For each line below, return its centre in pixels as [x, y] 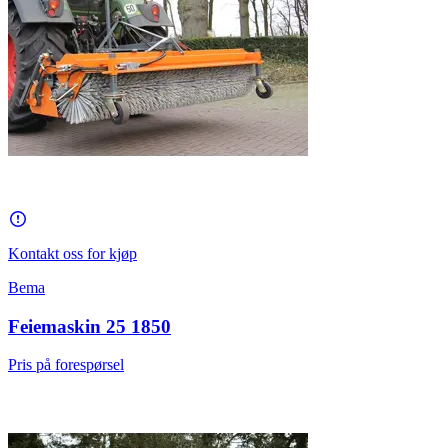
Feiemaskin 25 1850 [89, 326]
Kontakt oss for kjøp [72, 253]
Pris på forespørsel [66, 365]
